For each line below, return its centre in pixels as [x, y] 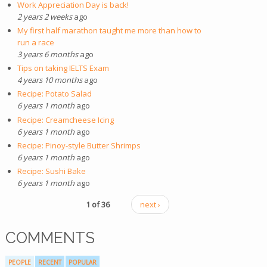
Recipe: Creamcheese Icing [65, 119]
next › [150, 204]
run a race [35, 42]
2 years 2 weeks [44, 16]
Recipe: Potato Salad [54, 94]
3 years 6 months [47, 54]
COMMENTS [50, 237]
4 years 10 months [49, 80]
